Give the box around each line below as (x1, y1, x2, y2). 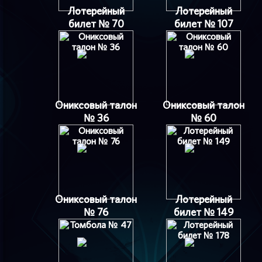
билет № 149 (173, 206, 234, 218)
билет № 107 (174, 18, 233, 30)
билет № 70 (68, 18, 124, 30)
